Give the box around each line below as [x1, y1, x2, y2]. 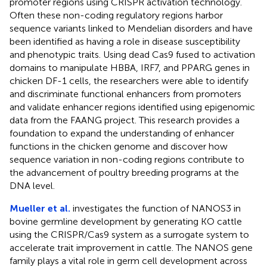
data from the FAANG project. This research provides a [10, 114, 240, 126]
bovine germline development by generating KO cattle [10, 215, 242, 227]
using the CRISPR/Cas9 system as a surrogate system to [10, 228, 249, 240]
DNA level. [10, 179, 55, 191]
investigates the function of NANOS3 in [70, 202, 241, 214]
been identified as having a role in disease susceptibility [10, 35, 240, 47]
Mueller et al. [10, 202, 70, 214]
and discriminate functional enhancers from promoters [10, 88, 241, 100]
